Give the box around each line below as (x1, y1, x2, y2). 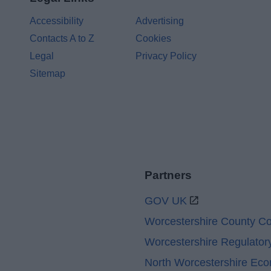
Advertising (135, 16, 184, 26)
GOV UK (145, 195, 188, 207)
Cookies (135, 33, 172, 44)
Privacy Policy (135, 51, 197, 61)
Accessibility (30, 16, 84, 26)
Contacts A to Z (30, 33, 95, 44)
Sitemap (30, 68, 66, 79)
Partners (145, 169, 192, 182)
